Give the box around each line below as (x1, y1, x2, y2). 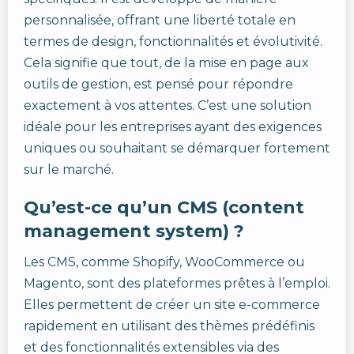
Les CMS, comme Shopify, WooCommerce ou (24, 254, 305, 269)
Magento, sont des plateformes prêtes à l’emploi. (24, 276, 330, 291)
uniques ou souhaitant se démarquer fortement (24, 141, 330, 156)
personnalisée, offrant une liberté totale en (24, 13, 296, 28)
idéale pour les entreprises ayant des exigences (24, 119, 322, 134)
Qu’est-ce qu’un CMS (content (24, 197, 304, 218)
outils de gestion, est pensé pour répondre (24, 77, 293, 92)
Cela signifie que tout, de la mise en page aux (24, 55, 309, 70)
